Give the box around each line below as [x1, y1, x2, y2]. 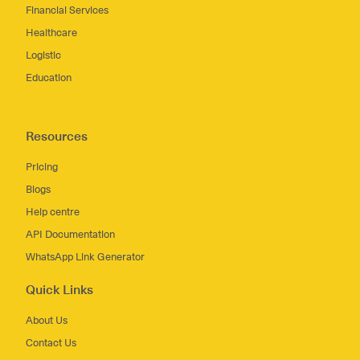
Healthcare [26, 25, 77, 39]
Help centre [26, 204, 80, 219]
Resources [26, 128, 88, 144]
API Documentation [26, 227, 115, 241]
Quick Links [26, 281, 93, 297]
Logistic [26, 47, 61, 62]
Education [26, 70, 72, 84]
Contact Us [26, 335, 76, 350]
